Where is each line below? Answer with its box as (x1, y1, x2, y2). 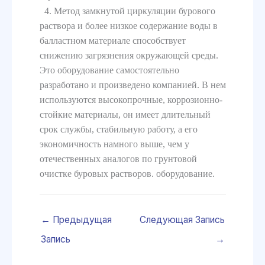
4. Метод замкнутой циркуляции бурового (39, 5, 215, 16)
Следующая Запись (139, 214, 225, 225)
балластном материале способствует (39, 35, 186, 46)
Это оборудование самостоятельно (39, 64, 179, 75)
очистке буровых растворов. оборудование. (39, 168, 215, 179)
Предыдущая (50, 214, 112, 225)
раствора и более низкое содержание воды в (39, 20, 218, 31)
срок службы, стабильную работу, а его (39, 124, 198, 134)
